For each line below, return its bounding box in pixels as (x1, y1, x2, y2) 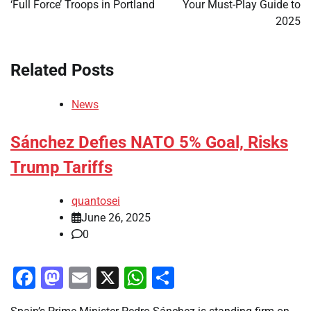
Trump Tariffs (10, 157, 112, 177)
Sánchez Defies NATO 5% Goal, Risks (10, 132, 288, 152)
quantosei (72, 194, 120, 208)
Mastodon (63, 264, 163, 292)
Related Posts (10, 60, 114, 80)
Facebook (35, 264, 131, 292)
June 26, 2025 (81, 211, 151, 225)
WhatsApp (146, 264, 249, 292)
